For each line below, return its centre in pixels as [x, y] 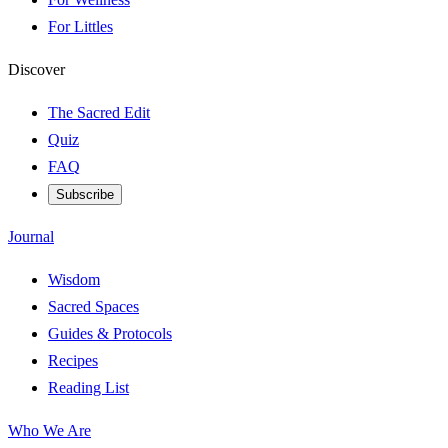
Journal [31, 236]
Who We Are [49, 430]
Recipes [73, 360]
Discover [36, 69]
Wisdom [74, 279]
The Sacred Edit [99, 112]
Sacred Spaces [93, 306]
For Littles [80, 26]
